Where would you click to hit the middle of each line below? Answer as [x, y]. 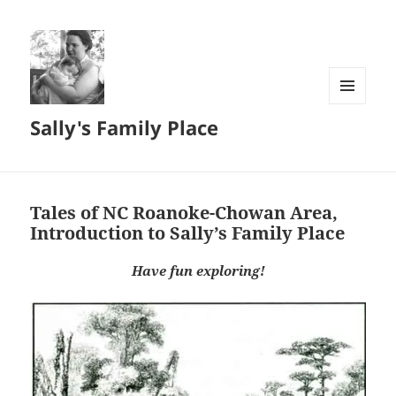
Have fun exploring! [198, 270]
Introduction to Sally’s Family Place [188, 233]
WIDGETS [354, 141]
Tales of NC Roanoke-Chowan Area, [184, 213]
